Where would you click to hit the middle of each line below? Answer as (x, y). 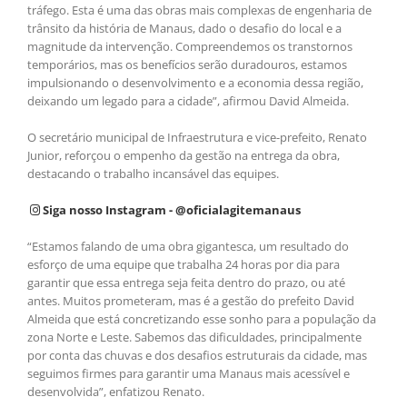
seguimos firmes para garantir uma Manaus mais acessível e (189, 374)
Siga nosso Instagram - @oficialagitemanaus (170, 210)
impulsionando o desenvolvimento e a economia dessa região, (195, 83)
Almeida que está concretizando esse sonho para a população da (202, 319)
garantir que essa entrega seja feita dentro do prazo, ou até (186, 283)
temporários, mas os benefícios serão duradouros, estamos (187, 65)
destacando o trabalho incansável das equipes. (153, 174)
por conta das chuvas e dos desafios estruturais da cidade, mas (197, 356)
